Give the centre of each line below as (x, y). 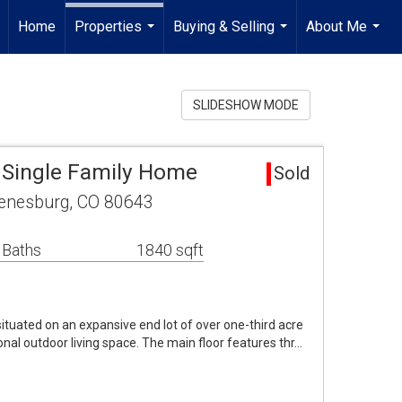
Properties (108, 26)
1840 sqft (170, 250)
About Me (336, 26)
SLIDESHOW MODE (246, 105)
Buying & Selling (224, 26)
